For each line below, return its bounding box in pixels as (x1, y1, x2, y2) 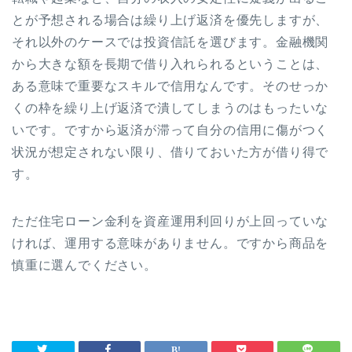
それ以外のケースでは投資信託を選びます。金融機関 (12, 35, 329, 49)
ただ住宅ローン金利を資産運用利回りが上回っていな (12, 214, 329, 228)
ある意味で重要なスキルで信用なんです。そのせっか (12, 79, 329, 93)
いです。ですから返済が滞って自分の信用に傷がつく (12, 123, 329, 137)
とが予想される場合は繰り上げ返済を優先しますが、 (12, 13, 329, 27)
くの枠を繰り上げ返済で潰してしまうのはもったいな (12, 101, 329, 115)
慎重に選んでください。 (12, 258, 157, 272)
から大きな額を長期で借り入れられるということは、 (12, 57, 329, 71)
